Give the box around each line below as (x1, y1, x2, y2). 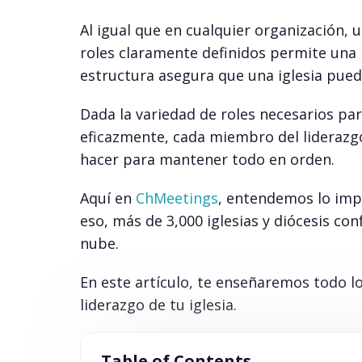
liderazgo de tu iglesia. (79, 295, 237, 315)
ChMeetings (135, 188, 218, 208)
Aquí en (79, 188, 136, 208)
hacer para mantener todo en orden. (79, 149, 335, 170)
